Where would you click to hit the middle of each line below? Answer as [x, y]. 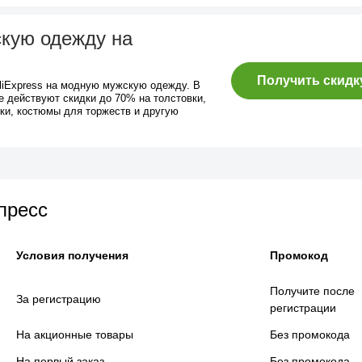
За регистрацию [59, 299]
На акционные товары [75, 335]
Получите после [312, 291]
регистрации [303, 308]
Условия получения [72, 255]
